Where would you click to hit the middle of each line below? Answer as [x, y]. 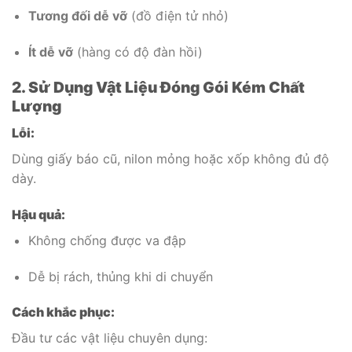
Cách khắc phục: [63, 312]
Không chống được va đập [107, 240]
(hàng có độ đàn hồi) [137, 51]
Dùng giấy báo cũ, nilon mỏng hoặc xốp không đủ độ [170, 159]
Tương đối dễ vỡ [77, 15]
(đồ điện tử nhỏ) [178, 15]
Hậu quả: [38, 214]
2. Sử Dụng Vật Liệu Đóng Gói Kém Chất [158, 88]
